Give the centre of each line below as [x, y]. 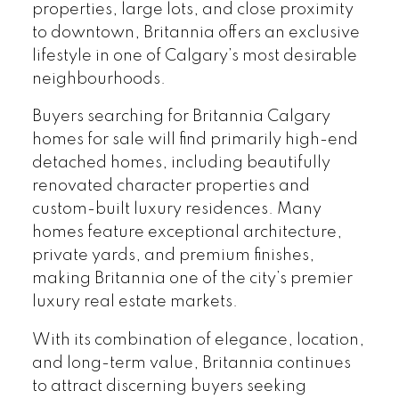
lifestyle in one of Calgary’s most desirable [194, 56]
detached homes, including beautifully [181, 163]
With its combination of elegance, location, [198, 340]
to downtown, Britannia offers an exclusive [195, 33]
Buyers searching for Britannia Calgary [181, 117]
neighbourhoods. [98, 79]
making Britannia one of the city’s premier [192, 279]
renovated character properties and [171, 187]
